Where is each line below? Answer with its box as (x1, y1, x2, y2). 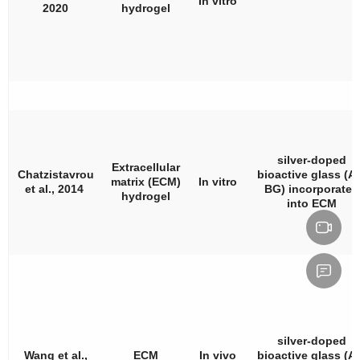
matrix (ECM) (110, 174, 181, 188)
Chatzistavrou (17, 167, 94, 181)
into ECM (287, 196, 337, 210)
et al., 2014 (24, 182, 87, 195)
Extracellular (111, 160, 180, 174)
